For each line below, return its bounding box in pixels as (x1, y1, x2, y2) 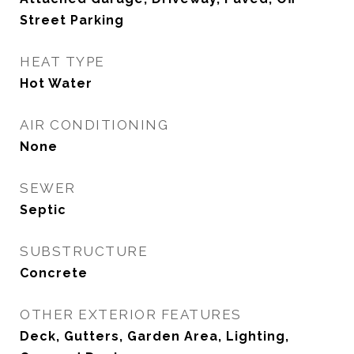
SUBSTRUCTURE (20, 243, 148, 259)
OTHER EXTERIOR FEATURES (20, 307, 242, 322)
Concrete (20, 265, 88, 281)
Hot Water (20, 76, 92, 91)
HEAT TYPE (20, 54, 105, 70)
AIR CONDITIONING (20, 117, 168, 133)
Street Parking (20, 13, 124, 28)
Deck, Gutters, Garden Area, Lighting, (20, 329, 289, 344)
